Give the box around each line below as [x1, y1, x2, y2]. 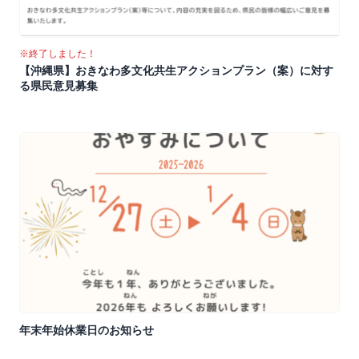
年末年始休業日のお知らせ [19, 324, 154, 337]
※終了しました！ [19, 47, 96, 59]
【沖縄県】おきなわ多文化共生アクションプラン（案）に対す [19, 64, 333, 77]
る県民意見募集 [19, 79, 98, 92]
